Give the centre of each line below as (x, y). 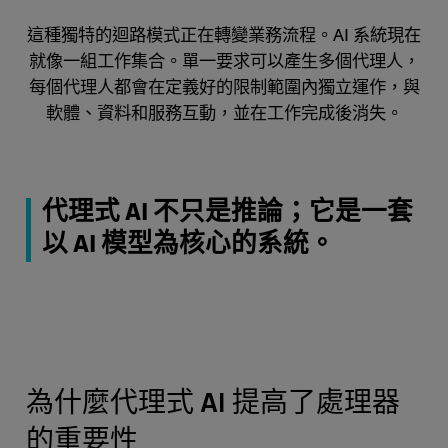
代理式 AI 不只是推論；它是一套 (227, 213)
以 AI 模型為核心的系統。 (188, 245)
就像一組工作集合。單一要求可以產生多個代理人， (224, 60)
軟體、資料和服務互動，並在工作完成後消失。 (224, 112)
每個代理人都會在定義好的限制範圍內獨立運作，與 (224, 86)
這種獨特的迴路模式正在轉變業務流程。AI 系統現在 (224, 34)
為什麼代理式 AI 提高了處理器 (213, 405)
